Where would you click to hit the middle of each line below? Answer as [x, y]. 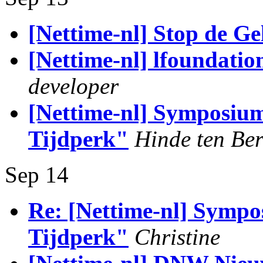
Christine [177, 237]
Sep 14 [37, 175]
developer [73, 86]
